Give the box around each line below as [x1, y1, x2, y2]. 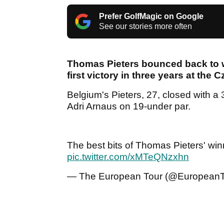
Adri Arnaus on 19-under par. [67, 101, 190, 112]
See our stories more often [99, 22, 192, 31]
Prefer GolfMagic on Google [99, 12, 203, 21]
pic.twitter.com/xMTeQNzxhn [67, 151, 189, 162]
